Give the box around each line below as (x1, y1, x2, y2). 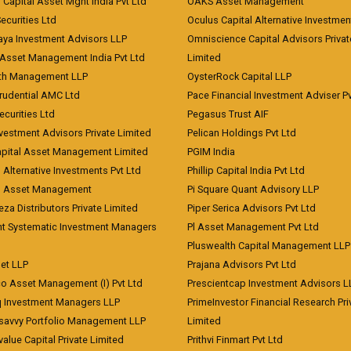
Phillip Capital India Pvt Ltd (187, 165, 305, 176)
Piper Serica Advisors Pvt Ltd (187, 202, 316, 214)
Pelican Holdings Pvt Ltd (187, 127, 296, 139)
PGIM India (187, 146, 235, 157)
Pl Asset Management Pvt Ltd (187, 221, 319, 233)
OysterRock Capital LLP (187, 71, 291, 82)
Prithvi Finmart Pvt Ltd (187, 334, 283, 346)
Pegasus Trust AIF (187, 108, 269, 120)
